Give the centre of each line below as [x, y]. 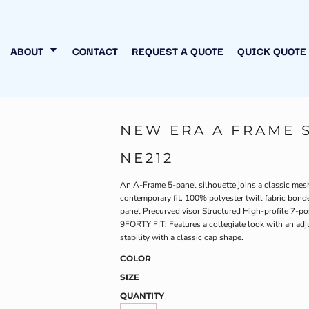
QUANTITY [142, 296]
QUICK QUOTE [271, 50]
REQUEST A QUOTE [177, 50]
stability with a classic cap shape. [182, 237]
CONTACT [95, 50]
